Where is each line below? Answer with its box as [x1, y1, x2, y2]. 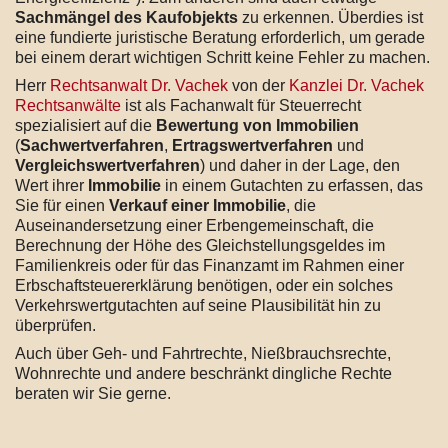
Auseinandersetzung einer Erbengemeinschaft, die [15, 216, 374, 234]
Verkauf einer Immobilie [109, 196, 286, 214]
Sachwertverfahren [20, 136, 164, 154]
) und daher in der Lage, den [200, 156, 400, 174]
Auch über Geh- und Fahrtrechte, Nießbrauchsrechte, [15, 344, 391, 362]
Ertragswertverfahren [172, 136, 333, 154]
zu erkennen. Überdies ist [238, 8, 423, 26]
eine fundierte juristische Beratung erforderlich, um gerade [15, 28, 425, 46]
